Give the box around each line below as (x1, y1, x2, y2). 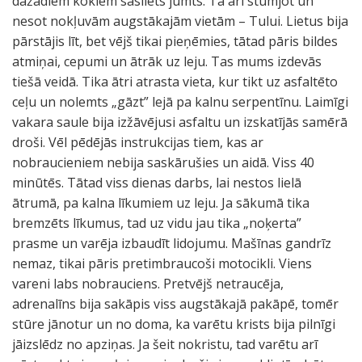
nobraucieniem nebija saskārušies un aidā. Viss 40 (12, 154, 314, 171)
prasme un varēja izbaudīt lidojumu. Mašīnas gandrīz (12, 234, 331, 252)
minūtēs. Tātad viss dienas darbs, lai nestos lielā (12, 174, 301, 192)
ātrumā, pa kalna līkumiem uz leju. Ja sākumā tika (12, 194, 309, 212)
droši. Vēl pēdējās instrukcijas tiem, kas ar (12, 133, 263, 151)
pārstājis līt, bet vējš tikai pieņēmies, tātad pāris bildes (12, 32, 338, 50)
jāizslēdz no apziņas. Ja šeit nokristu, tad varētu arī (12, 335, 318, 353)
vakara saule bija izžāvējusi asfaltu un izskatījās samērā (12, 113, 347, 131)
